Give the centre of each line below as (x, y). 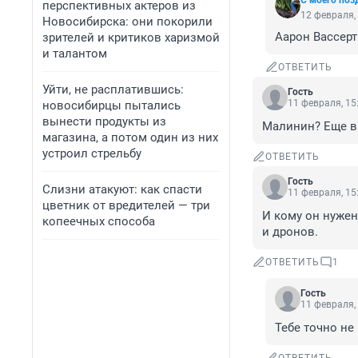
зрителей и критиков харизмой (131, 38)
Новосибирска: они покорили (127, 22)
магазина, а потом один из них (130, 137)
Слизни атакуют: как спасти (122, 189)
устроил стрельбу (92, 153)
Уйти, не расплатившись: (113, 89)
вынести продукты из (104, 121)
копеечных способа (99, 221)
